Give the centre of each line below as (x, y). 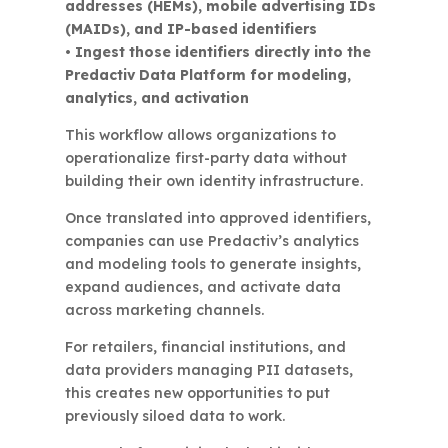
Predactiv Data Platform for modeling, (207, 75)
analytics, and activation (156, 98)
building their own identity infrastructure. (213, 181)
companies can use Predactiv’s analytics (211, 241)
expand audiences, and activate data (202, 287)
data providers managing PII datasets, (208, 370)
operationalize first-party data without (205, 158)
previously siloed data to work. (174, 416)
